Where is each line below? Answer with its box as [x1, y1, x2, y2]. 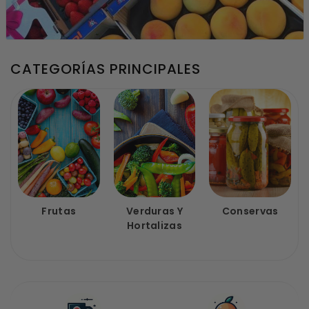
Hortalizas [126, 219, 182, 233]
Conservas [221, 204, 279, 219]
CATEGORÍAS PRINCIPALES [10, 59, 201, 79]
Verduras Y [126, 204, 183, 219]
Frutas [41, 204, 77, 219]
